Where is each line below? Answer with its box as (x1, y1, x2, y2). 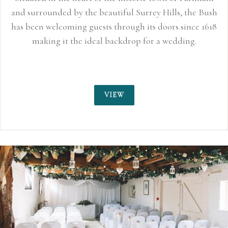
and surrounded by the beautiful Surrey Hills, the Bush (11, 7, 217, 18)
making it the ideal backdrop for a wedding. (32, 35, 196, 46)
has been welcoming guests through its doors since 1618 (11, 21, 217, 32)
